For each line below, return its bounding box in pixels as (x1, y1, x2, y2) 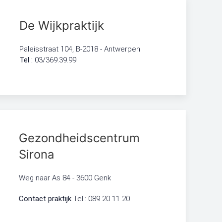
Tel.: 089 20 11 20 (74, 194, 131, 203)
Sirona (19, 147, 55, 162)
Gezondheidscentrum (19, 131, 141, 145)
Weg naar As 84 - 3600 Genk (19, 173, 112, 182)
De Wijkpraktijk (19, 18, 105, 33)
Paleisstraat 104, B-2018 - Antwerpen (19, 45, 141, 54)
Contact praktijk (19, 194, 74, 203)
